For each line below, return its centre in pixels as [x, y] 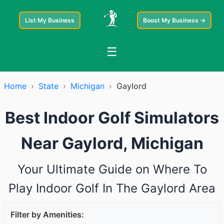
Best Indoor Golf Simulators [112, 118]
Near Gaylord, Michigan [112, 143]
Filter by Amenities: [47, 214]
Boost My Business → [174, 20]
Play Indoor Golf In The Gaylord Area [112, 188]
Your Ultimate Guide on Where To [112, 169]
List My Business [50, 20]
